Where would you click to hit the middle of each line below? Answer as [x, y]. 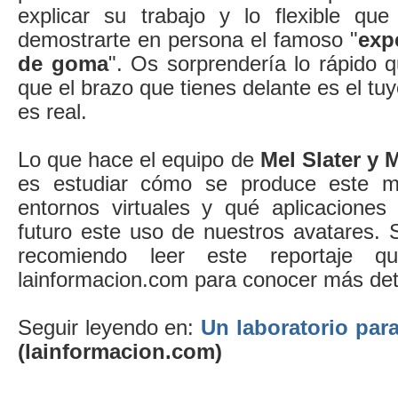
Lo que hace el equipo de [139, 159]
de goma [63, 63]
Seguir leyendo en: [110, 327]
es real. [52, 111]
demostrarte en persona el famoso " [188, 39]
